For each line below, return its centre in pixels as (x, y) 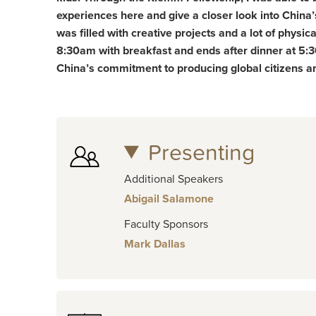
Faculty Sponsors (166, 224)
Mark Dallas (154, 244)
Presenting (201, 153)
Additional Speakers (173, 179)
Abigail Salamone (169, 199)
